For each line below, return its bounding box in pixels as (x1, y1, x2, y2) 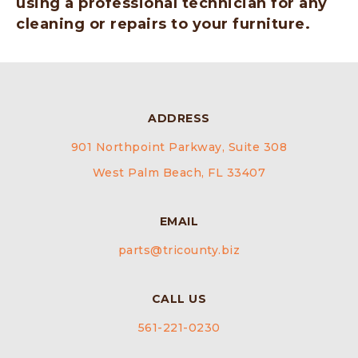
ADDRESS (148, 111, 210, 126)
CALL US (151, 292, 207, 307)
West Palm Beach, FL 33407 (92, 165, 266, 181)
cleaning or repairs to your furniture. (16, 15, 310, 34)
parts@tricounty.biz (117, 243, 241, 258)
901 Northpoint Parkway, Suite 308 (70, 140, 288, 155)
